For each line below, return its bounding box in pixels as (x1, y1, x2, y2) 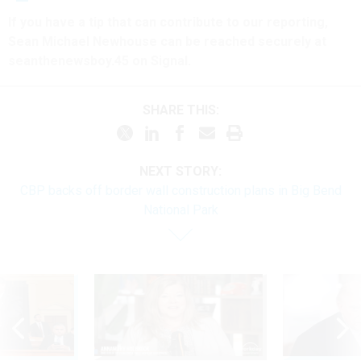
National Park (143, 201, 218, 218)
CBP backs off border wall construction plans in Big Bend (19, 182, 342, 198)
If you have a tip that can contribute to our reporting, (8, 15, 328, 31)
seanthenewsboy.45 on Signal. (8, 53, 191, 69)
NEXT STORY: (139, 163, 222, 179)
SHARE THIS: (150, 102, 219, 118)
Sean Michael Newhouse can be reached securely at (8, 34, 326, 50)
